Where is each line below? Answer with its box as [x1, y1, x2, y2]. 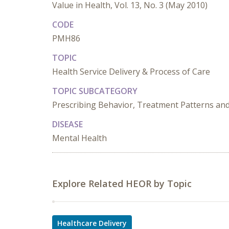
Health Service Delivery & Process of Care [52, 66, 210, 77]
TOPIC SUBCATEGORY [52, 85, 138, 97]
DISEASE [52, 119, 83, 130]
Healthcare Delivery [57, 218, 127, 228]
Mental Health [52, 132, 107, 144]
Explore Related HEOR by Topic [52, 177, 192, 190]
